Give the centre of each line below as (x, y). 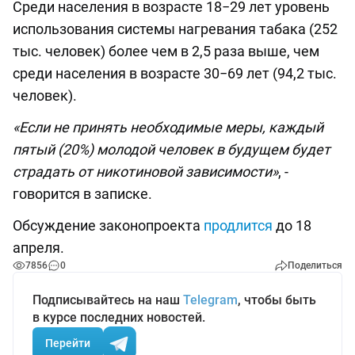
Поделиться (315, 266)
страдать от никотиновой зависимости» (145, 172)
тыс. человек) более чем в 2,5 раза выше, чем (166, 52)
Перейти (68, 343)
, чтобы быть (277, 300)
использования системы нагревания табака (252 (175, 29)
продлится (238, 226)
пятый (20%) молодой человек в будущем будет (172, 150)
